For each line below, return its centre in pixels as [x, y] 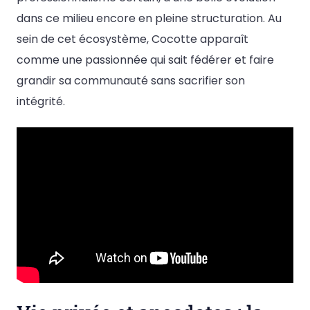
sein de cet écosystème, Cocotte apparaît [133, 39]
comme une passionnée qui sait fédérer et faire [145, 60]
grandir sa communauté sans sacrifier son [131, 81]
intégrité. [41, 102]
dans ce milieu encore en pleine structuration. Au [149, 19]
